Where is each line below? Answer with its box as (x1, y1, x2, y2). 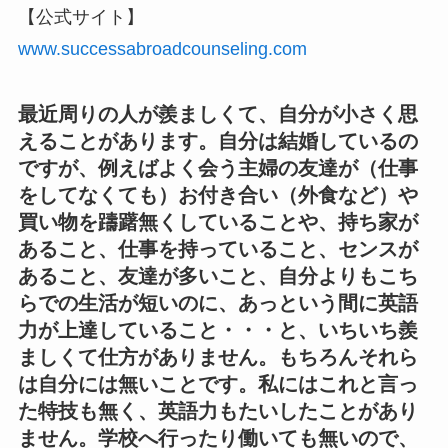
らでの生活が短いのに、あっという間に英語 (17, 291, 418, 314)
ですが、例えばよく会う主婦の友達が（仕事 (17, 156, 418, 179)
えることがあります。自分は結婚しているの (17, 129, 418, 152)
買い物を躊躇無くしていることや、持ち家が (17, 210, 418, 233)
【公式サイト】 (17, 6, 144, 27)
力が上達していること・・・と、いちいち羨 (17, 318, 418, 341)
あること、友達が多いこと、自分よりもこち (17, 264, 418, 287)
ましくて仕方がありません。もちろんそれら (17, 345, 418, 368)
